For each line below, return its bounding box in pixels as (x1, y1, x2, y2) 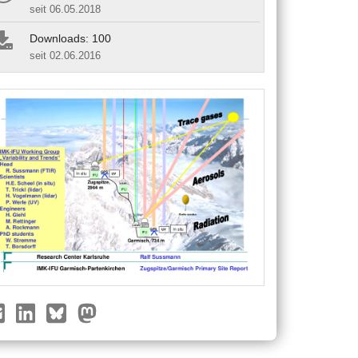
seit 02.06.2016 (30, 49, 101, 62)
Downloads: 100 (30, 31, 111, 45)
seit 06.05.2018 (30, 2, 101, 15)
